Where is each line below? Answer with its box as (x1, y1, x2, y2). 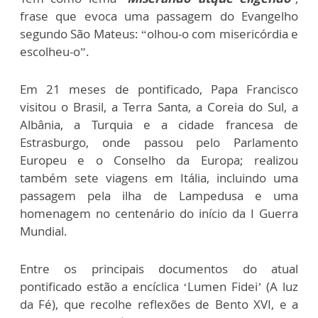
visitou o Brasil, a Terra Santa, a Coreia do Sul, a (20, 99, 298, 116)
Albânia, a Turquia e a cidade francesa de (20, 116, 298, 133)
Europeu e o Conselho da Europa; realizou (20, 152, 298, 169)
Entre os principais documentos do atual (20, 261, 298, 278)
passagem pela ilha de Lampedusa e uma (20, 187, 298, 204)
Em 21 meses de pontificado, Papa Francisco (20, 81, 298, 98)
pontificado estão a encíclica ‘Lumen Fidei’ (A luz (20, 278, 298, 295)
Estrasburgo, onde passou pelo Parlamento (20, 134, 298, 151)
